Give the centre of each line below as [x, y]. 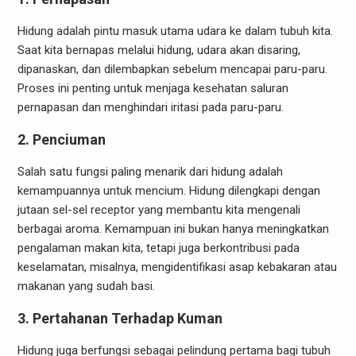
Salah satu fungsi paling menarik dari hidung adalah [150, 171]
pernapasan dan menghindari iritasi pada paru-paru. [150, 107]
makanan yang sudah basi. [86, 286]
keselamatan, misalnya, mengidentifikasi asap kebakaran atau [177, 267]
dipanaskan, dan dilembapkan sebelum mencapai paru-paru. [172, 69]
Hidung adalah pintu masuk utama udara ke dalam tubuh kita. [175, 31]
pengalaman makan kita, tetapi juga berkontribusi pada [158, 248]
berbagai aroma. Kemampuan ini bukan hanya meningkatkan [173, 228]
